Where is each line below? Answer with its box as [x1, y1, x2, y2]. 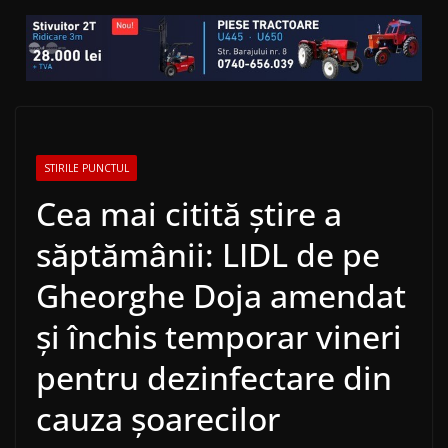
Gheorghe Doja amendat [36, 274, 406, 318]
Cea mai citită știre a [36, 192, 342, 236]
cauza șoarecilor [36, 397, 280, 441]
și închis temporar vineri [36, 315, 402, 359]
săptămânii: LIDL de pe [36, 233, 380, 277]
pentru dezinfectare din [36, 356, 392, 400]
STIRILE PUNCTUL [44, 161, 129, 176]
